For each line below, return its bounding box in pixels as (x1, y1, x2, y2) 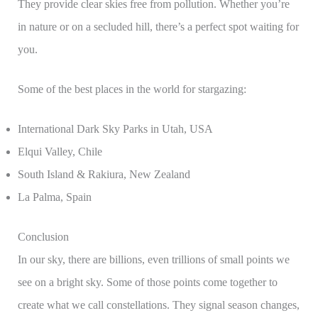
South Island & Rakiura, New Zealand (17, 168, 190, 181)
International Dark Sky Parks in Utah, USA (17, 123, 213, 136)
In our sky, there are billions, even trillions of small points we (17, 253, 290, 266)
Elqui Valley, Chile (17, 146, 102, 158)
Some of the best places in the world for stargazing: (17, 83, 246, 96)
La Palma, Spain (17, 191, 92, 204)
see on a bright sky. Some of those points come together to (17, 276, 278, 289)
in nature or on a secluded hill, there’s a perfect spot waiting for (17, 21, 299, 33)
